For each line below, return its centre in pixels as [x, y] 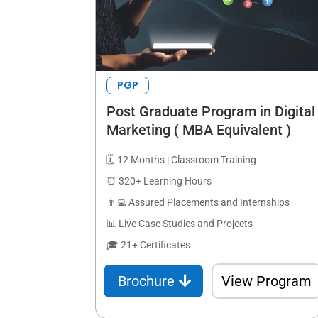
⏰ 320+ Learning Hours [159, 181]
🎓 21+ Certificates [149, 245]
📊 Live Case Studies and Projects [180, 224]
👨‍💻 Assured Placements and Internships [198, 203]
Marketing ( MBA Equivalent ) [199, 130]
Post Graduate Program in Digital [211, 111]
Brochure [147, 281]
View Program [267, 281]
